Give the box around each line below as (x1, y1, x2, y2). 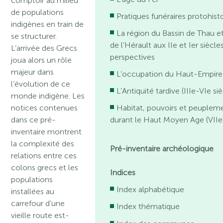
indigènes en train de (11, 19, 84, 29)
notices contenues (11, 103, 78, 112)
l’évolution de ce (11, 79, 71, 89)
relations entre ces (11, 151, 77, 160)
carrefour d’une (11, 199, 65, 208)
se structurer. (11, 31, 57, 41)
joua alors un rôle (11, 55, 72, 65)
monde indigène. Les (11, 91, 85, 101)
